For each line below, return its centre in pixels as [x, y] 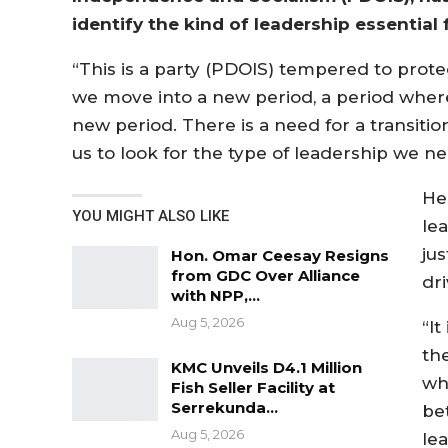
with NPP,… [215, 295]
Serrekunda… [224, 407]
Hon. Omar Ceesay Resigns [280, 255]
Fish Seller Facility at [253, 387]
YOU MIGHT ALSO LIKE [150, 215]
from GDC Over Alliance [265, 275]
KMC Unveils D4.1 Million [266, 367]
